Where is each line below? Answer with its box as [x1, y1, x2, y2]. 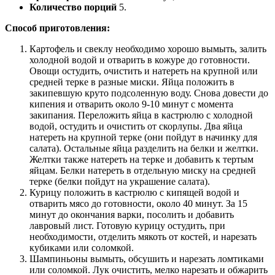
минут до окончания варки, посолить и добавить [29, 209, 234, 220]
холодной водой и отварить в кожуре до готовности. [29, 54, 250, 65]
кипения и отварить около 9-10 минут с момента [29, 98, 233, 109]
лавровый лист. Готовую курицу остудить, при [29, 220, 225, 231]
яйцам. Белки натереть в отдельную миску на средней [29, 165, 256, 176]
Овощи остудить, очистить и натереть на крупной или [29, 65, 258, 76]
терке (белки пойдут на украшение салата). [29, 176, 210, 187]
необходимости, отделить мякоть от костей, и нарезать [29, 231, 257, 242]
